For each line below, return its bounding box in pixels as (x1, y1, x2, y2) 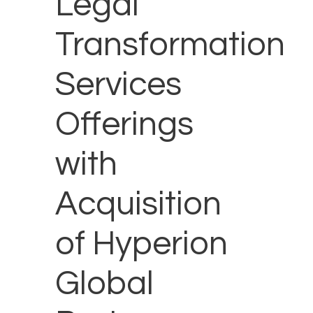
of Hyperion (55, 227, 228, 262)
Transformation (55, 28, 285, 63)
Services (55, 68, 182, 103)
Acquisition (55, 187, 221, 222)
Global (55, 267, 154, 302)
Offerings (55, 108, 194, 143)
